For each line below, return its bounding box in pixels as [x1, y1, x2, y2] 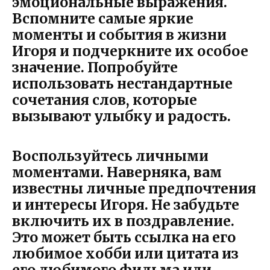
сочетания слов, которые [12, 90, 197, 108]
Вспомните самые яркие [12, 9, 193, 27]
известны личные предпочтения [12, 179, 256, 197]
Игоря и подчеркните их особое [12, 42, 248, 60]
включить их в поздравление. [12, 212, 234, 230]
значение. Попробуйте [12, 58, 178, 76]
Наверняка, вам [104, 163, 222, 181]
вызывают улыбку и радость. [12, 107, 231, 125]
